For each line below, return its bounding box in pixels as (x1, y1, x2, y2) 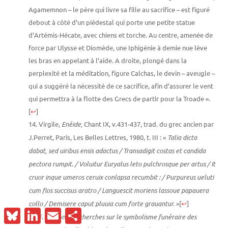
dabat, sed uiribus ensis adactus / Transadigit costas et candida (28, 146, 206, 155)
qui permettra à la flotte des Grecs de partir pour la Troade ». (28, 94, 210, 103)
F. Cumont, (39, 212, 71, 221)
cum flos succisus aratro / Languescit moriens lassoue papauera (28, 185, 209, 195)
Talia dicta (167, 132, 197, 142)
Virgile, (39, 119, 62, 128)
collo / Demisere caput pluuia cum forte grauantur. (28, 198, 175, 208)
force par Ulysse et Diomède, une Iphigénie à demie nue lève (28, 43, 207, 52)
